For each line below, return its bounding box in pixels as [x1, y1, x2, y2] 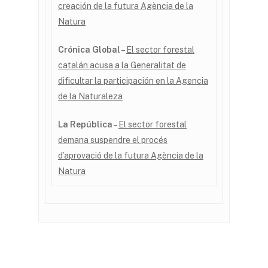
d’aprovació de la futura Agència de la [58, 150, 203, 160]
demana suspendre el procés [58, 135, 167, 145]
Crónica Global [58, 44, 120, 54]
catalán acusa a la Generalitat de [58, 60, 186, 70]
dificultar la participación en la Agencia [58, 75, 208, 86]
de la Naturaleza [58, 91, 123, 101]
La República [58, 119, 112, 129]
